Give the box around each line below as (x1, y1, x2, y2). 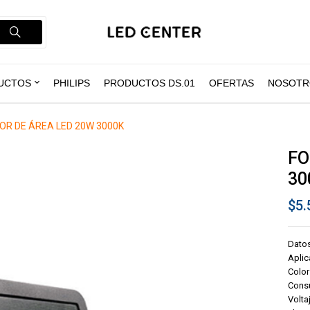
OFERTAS (209, 77, 254, 89)
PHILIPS (53, 77, 90, 89)
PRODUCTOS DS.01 (104, 77, 195, 89)
